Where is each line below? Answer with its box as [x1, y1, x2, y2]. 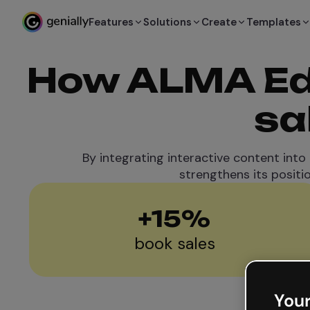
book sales [134, 232, 215, 254]
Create [201, 15, 237, 29]
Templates [246, 15, 301, 29]
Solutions [143, 15, 192, 29]
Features [89, 15, 134, 29]
